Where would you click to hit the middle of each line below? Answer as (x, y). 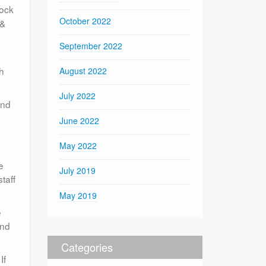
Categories (87, 247)
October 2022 (85, 20)
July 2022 (78, 95)
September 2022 (91, 45)
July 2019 (78, 170)
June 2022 (80, 120)
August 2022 (83, 70)
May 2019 (78, 195)
